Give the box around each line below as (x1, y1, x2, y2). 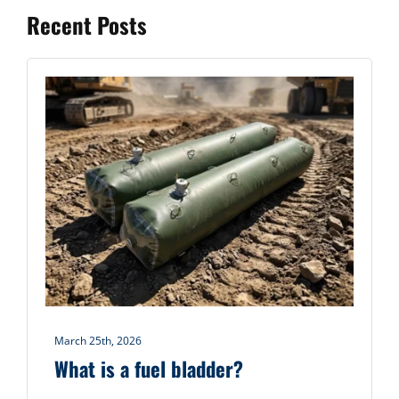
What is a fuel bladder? (54, 354, 244, 385)
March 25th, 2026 (54, 332, 142, 348)
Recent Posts (26, 7, 147, 41)
